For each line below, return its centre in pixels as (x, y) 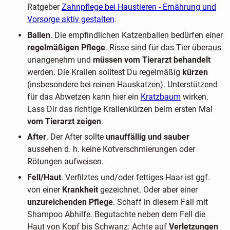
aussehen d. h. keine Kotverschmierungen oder (111, 149)
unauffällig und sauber (147, 137)
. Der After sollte (76, 137)
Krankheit (81, 189)
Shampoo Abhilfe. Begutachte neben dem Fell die (116, 214)
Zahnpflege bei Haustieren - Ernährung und (139, 7)
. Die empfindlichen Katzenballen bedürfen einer (136, 35)
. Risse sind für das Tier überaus (163, 47)
